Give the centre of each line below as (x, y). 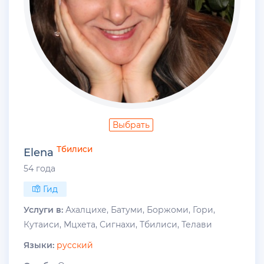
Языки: (39, 245)
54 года (39, 168)
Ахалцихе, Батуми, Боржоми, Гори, (139, 209)
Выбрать (131, 125)
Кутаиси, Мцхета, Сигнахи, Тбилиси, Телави (118, 224)
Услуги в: (43, 209)
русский (75, 245)
